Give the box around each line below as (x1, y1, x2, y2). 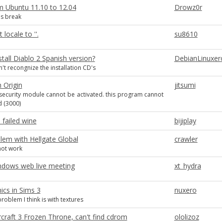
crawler (174, 134, 198, 144)
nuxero (174, 185, 197, 195)
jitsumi (174, 80, 196, 90)
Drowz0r (174, 2, 202, 12)
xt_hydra (174, 161, 201, 170)
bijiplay (174, 116, 196, 125)
